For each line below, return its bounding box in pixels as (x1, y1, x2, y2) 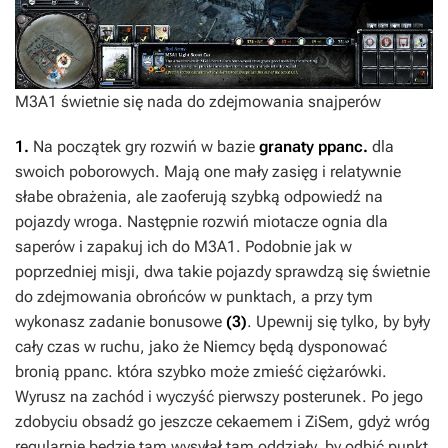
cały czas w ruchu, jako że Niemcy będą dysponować (15, 337, 387, 357)
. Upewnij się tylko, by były (247, 312, 430, 332)
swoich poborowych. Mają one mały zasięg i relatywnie (15, 162, 401, 182)
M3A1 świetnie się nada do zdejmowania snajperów (15, 92, 381, 112)
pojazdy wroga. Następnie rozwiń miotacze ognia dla (15, 212, 388, 232)
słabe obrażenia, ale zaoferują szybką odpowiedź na (15, 187, 383, 207)
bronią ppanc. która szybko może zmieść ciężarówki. (15, 362, 387, 382)
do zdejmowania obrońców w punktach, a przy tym (15, 287, 373, 307)
